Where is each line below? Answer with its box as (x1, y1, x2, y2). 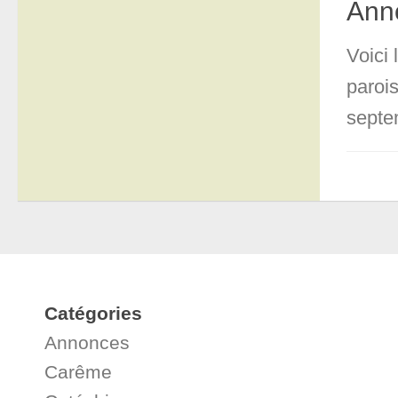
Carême (44, 361, 112, 382)
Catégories (44, 302, 142, 323)
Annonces (44, 331, 130, 353)
